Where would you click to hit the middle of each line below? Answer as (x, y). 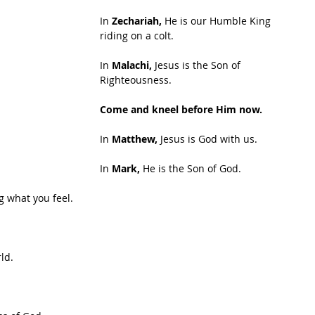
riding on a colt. (137, 36)
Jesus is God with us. (207, 139)
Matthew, (135, 139)
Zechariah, (135, 21)
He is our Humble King (218, 21)
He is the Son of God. (192, 168)
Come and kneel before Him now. (181, 109)
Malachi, (132, 65)
